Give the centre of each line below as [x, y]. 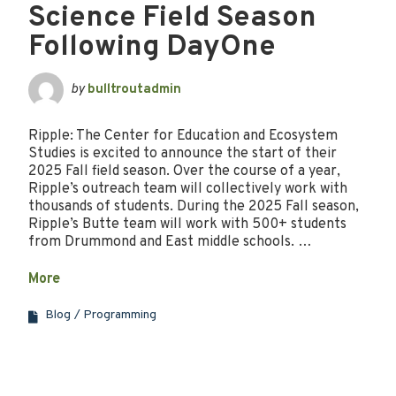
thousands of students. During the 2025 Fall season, [194, 206]
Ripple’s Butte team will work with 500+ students [187, 224]
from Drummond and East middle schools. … [170, 242]
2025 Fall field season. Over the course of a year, [184, 171]
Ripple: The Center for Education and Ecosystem [183, 136]
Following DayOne [152, 47]
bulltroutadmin [134, 89]
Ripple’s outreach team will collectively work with [188, 189]
